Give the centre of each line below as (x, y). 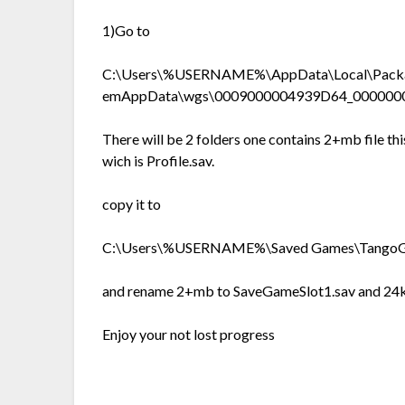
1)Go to (127, 31)
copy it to (132, 204)
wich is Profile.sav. (159, 161)
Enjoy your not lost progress (189, 334)
